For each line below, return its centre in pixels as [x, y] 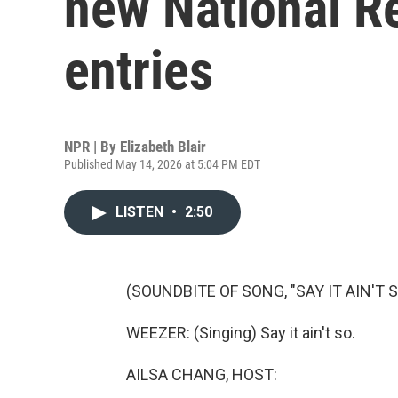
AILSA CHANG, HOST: [202, 374]
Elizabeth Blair [163, 147]
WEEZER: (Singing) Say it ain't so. [241, 333]
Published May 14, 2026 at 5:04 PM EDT [162, 164]
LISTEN [141, 212]
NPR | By [92, 147]
